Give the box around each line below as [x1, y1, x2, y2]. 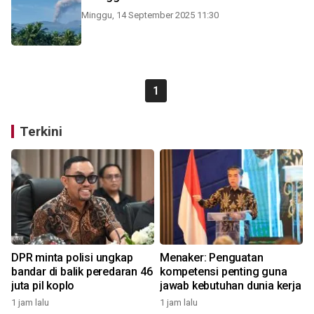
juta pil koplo [11, 279, 75, 292]
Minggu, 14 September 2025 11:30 [81, 10, 219, 20]
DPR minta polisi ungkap [11, 251, 133, 264]
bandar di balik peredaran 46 [11, 265, 153, 278]
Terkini [20, 123, 62, 139]
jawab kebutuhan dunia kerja [160, 279, 301, 292]
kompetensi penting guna [160, 265, 287, 278]
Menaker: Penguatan [160, 251, 264, 264]
